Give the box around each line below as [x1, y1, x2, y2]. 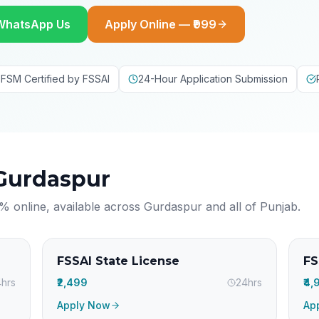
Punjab [260, 199, 298, 214]
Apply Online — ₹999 [105, 17, 216, 31]
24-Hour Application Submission [138, 73, 288, 85]
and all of [202, 199, 260, 214]
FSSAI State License [56, 254, 179, 268]
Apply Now [56, 299, 110, 311]
